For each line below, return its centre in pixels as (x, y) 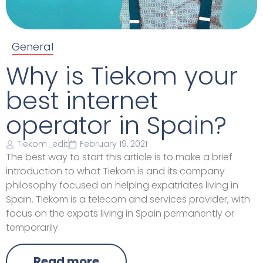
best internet (82, 101)
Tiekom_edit (43, 144)
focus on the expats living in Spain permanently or (120, 214)
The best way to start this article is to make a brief (119, 157)
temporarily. (33, 228)
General (33, 47)
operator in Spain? (116, 126)
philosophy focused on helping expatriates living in (122, 186)
